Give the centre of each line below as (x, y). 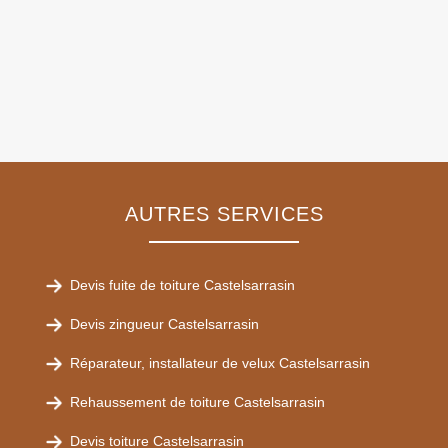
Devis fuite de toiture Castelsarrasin (182, 285)
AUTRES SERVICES (224, 214)
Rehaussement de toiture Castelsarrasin (197, 402)
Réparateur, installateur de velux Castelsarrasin (220, 363)
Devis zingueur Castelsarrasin (164, 324)
